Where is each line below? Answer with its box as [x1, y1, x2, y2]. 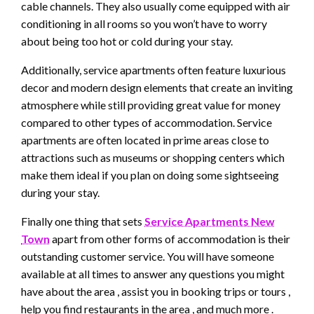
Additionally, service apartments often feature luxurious [21, 63, 286, 77]
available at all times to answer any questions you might [21, 267, 285, 281]
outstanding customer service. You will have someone [21, 250, 274, 264]
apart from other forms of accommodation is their [52, 232, 290, 246]
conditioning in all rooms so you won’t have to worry [21, 17, 267, 31]
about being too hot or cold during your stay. [21, 34, 233, 48]
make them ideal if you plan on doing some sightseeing [21, 168, 279, 182]
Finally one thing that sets [21, 214, 144, 228]
